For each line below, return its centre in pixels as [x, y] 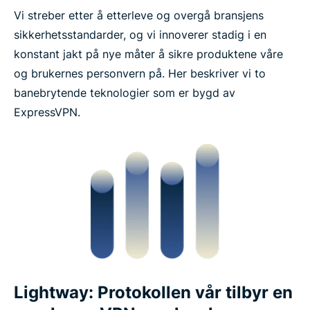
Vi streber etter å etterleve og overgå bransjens [139, 15]
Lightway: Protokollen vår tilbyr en [153, 293]
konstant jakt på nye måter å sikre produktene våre [148, 54]
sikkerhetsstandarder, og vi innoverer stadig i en [140, 34]
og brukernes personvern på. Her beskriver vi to [140, 73]
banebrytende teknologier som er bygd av [125, 92]
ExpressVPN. [47, 112]
